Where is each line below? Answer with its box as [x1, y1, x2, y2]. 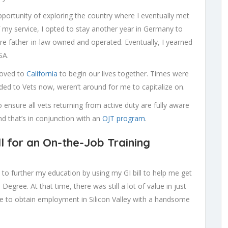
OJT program [102, 113, 145, 123]
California [26, 68, 58, 78]
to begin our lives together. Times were [58, 68, 189, 78]
